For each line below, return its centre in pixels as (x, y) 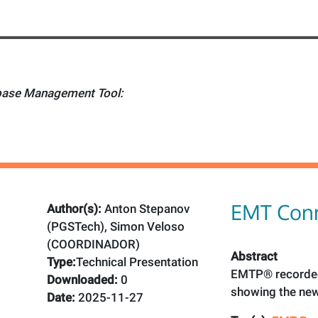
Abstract (254, 256)
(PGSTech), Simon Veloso (116, 226)
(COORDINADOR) (94, 244)
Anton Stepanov (146, 208)
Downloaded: (84, 279)
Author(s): (75, 208)
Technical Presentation (137, 262)
